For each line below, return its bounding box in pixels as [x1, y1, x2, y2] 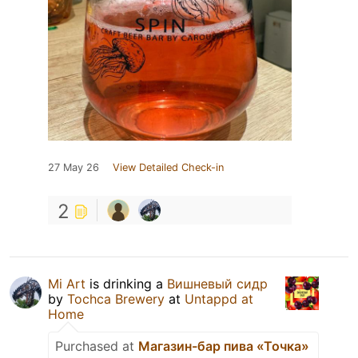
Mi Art [48, 276, 86, 292]
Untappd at [185, 291, 253, 308]
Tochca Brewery [67, 291, 165, 308]
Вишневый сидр [167, 276, 268, 292]
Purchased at [55, 338, 138, 355]
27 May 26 [48, 161, 99, 174]
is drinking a [86, 276, 167, 292]
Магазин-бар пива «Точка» [138, 338, 309, 355]
